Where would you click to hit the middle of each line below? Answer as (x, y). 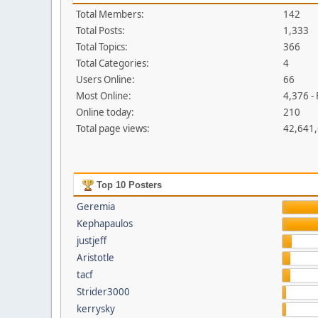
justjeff (91, 241)
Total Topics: (102, 47)
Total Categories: (113, 63)
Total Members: (110, 14)
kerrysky (95, 309)
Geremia (95, 207)
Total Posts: (100, 31)
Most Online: (104, 96)
